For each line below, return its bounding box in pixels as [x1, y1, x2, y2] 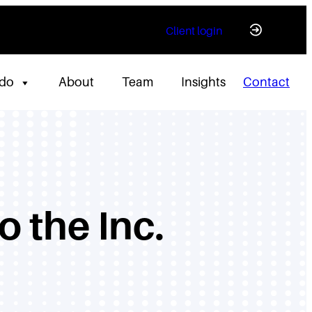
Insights [181, 75, 226, 90]
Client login [166, 24, 222, 38]
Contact [243, 75, 290, 90]
